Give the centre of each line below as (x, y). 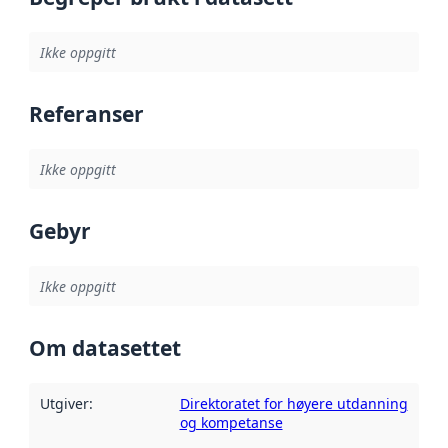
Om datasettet (105, 348)
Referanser (86, 114)
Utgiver (64, 403)
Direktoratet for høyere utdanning (293, 403)
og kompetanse (231, 422)
